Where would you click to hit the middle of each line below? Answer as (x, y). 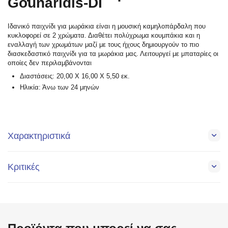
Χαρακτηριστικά (39, 136)
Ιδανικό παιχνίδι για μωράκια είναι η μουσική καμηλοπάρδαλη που (107, 26)
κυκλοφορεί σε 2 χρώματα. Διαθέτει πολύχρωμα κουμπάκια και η (104, 35)
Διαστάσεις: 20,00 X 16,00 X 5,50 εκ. (75, 76)
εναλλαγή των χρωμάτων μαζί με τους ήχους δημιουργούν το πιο (104, 44)
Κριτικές (24, 167)
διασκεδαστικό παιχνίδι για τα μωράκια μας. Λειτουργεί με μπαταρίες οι (113, 53)
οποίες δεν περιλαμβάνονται (50, 63)
